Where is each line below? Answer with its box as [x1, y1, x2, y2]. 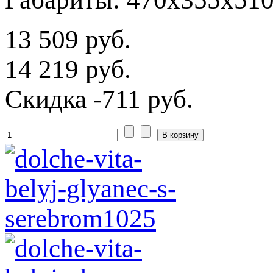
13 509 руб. [5, 24, 131, 54]
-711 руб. [87, 84, 193, 113]
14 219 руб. [5, 54, 131, 83]
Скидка [5, 84, 87, 113]
